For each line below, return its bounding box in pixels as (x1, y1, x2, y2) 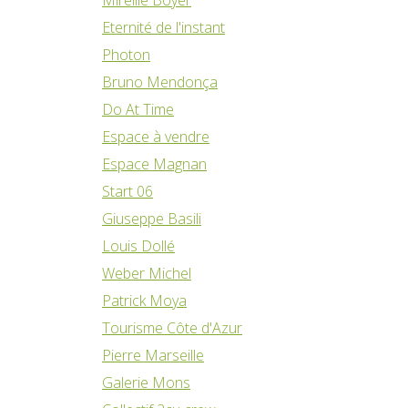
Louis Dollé (102, 235, 175, 256)
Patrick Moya (102, 290, 187, 311)
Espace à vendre (102, 126, 209, 147)
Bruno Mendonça (102, 71, 218, 92)
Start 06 (102, 180, 153, 201)
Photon (102, 44, 150, 65)
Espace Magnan (102, 153, 207, 174)
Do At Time (102, 98, 174, 119)
